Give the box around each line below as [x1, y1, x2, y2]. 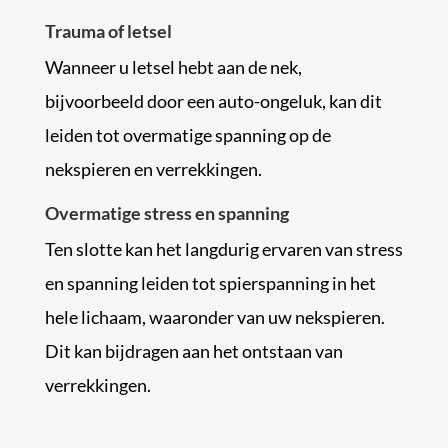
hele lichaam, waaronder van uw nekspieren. [44, 306, 385, 328]
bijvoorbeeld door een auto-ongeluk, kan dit [44, 90, 382, 112]
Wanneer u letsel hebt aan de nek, [44, 56, 302, 78]
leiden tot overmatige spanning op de [44, 124, 331, 146]
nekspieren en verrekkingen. [44, 158, 262, 180]
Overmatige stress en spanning [44, 202, 289, 224]
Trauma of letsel [44, 20, 172, 42]
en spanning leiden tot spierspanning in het [44, 272, 376, 294]
